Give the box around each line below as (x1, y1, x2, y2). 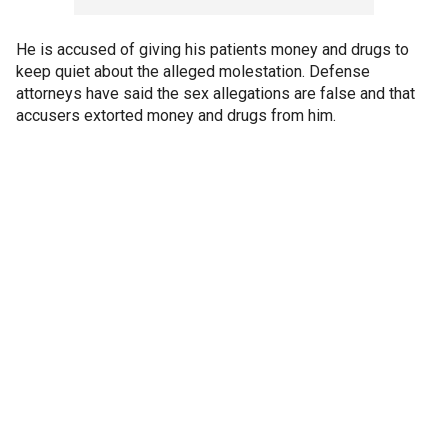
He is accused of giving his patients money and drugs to (16, 40, 409, 59)
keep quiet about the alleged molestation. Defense (16, 62, 370, 81)
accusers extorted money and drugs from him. (16, 106, 336, 125)
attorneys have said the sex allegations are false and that (16, 84, 415, 103)
